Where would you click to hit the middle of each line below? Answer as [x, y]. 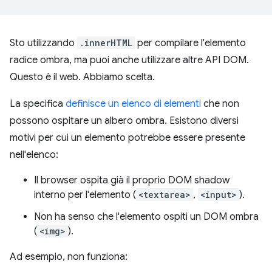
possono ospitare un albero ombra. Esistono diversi [124, 121]
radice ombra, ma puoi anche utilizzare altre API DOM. [129, 60]
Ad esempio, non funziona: [69, 257]
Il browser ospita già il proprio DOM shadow [132, 180]
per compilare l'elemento [190, 43]
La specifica [38, 104]
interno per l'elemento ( [85, 195]
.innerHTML [106, 43]
